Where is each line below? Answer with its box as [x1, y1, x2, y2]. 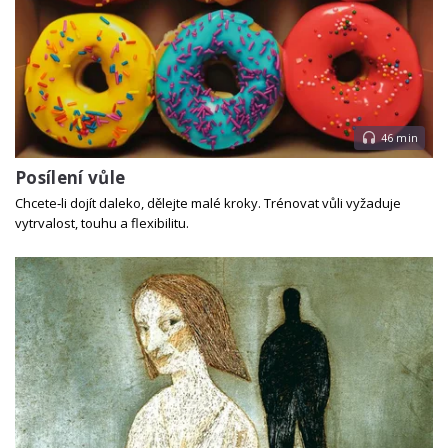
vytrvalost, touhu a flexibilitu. [15, 214, 189, 233]
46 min [380, 130, 418, 145]
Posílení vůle [15, 165, 126, 189]
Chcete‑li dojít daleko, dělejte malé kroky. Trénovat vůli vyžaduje [15, 194, 401, 213]
